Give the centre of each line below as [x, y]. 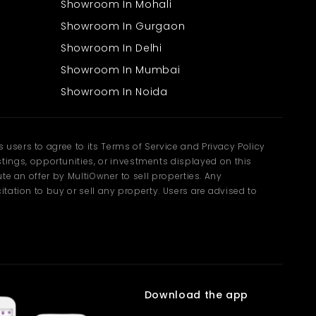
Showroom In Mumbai [121, 70]
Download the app [196, 295]
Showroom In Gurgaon [123, 26]
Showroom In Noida [114, 92]
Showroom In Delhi [111, 48]
